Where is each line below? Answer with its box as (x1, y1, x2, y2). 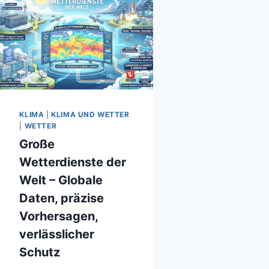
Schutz (19, 245, 61, 260)
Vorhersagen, (19, 209, 98, 224)
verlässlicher (19, 227, 95, 242)
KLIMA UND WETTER (51, 110, 130, 119)
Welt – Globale (19, 173, 103, 188)
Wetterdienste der (19, 155, 127, 170)
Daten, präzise (19, 191, 104, 206)
